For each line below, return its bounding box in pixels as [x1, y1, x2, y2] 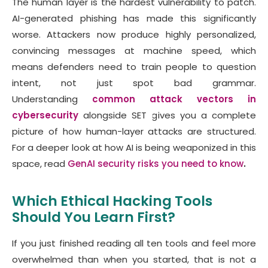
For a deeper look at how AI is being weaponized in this [12, 141, 256, 154]
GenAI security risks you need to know [68, 157, 243, 170]
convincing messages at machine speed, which [12, 44, 256, 57]
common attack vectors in [92, 92, 256, 105]
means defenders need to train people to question [12, 60, 256, 73]
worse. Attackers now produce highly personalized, [12, 28, 256, 41]
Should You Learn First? [12, 207, 175, 227]
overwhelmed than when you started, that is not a [12, 252, 256, 266]
